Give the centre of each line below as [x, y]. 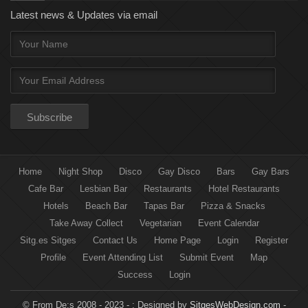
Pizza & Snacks [233, 206]
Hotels [56, 206]
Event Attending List [123, 258]
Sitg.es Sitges [48, 241]
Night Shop [80, 172]
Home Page [177, 241]
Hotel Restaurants [244, 189]
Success [135, 275]
